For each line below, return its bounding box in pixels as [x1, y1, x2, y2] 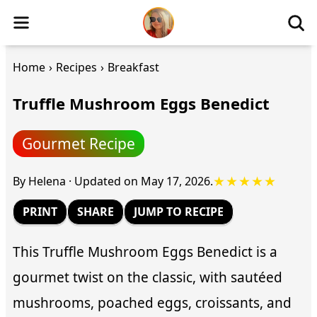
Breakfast [108, 59, 159, 75]
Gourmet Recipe [22, 134, 135, 154]
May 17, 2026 [141, 173, 210, 189]
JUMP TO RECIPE [134, 204, 224, 220]
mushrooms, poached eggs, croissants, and [13, 294, 292, 313]
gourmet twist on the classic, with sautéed [13, 268, 282, 287]
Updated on [74, 173, 141, 189]
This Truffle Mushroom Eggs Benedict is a [13, 243, 277, 262]
